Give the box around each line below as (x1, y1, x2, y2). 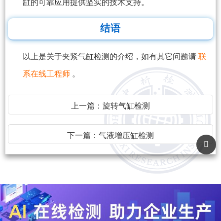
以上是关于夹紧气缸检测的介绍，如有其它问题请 (23, 52, 198, 61)
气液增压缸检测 (99, 131, 154, 140)
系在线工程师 (23, 70, 72, 78)
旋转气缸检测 (103, 102, 150, 110)
